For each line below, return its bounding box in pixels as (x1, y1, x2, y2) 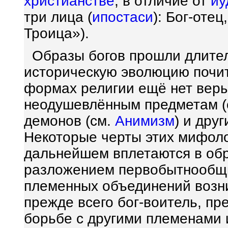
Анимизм (115, 113, 175, 129)
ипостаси (92, 9, 153, 25)
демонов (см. (24, 113, 115, 129)
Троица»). (24, 25, 89, 41)
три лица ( (24, 9, 92, 25)
